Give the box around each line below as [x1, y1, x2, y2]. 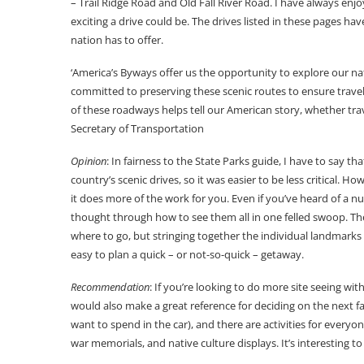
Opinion [71, 153, 106, 168]
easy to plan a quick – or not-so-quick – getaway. [71, 246, 304, 262]
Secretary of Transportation [71, 120, 204, 136]
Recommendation [71, 279, 149, 294]
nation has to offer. [71, 32, 163, 47]
